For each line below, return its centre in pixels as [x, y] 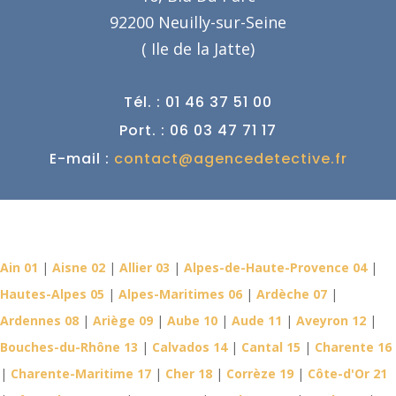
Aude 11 [257, 321]
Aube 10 [192, 321]
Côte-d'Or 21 [347, 374]
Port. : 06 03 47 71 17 [198, 131]
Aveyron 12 [331, 321]
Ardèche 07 [292, 294]
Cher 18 [189, 374]
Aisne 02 [79, 268]
